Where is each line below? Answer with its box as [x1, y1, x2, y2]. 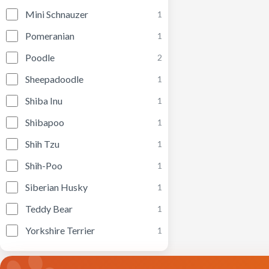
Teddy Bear [25, 202, 73, 214]
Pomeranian [25, 29, 74, 41]
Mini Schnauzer [25, 8, 88, 20]
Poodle [25, 51, 55, 63]
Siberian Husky [25, 181, 88, 193]
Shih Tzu [25, 138, 59, 150]
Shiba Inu [25, 94, 62, 106]
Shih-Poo [25, 159, 62, 171]
